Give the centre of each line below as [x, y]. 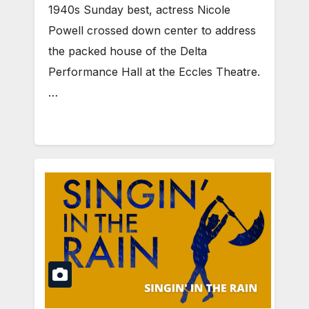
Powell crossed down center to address [152, 31]
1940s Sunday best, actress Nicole [139, 10]
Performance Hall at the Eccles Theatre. [154, 72]
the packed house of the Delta [128, 51]
